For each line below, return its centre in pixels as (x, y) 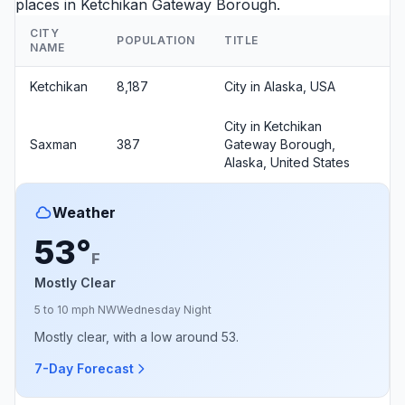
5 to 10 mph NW (75, 309)
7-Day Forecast (84, 368)
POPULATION (156, 40)
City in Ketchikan (273, 126)
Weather (84, 212)
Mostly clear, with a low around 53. (137, 336)
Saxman (53, 144)
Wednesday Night (164, 309)
